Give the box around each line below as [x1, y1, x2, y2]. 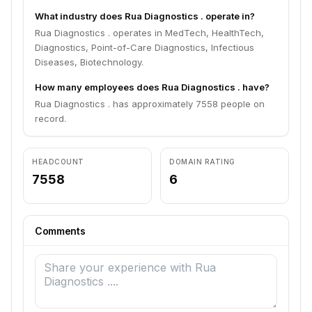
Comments [35, 225, 86, 237]
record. [35, 113, 66, 124]
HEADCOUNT [32, 157, 84, 166]
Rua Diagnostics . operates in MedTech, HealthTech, [35, 27, 264, 38]
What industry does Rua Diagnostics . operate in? [35, 10, 255, 22]
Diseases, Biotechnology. [35, 56, 143, 68]
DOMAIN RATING [169, 157, 235, 166]
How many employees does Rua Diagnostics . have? [35, 81, 270, 93]
